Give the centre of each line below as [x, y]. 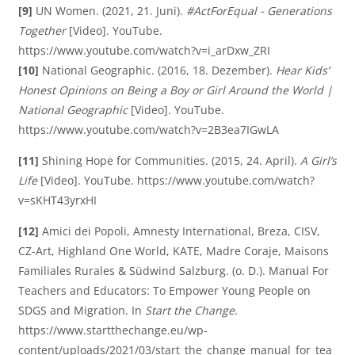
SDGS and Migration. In [82, 310]
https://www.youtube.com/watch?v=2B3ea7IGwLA [149, 129]
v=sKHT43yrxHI [57, 200]
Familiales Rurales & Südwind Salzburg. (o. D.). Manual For [174, 270]
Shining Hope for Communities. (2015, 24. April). [171, 160]
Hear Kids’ [302, 70]
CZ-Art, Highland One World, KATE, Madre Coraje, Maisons [174, 250]
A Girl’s [319, 160]
